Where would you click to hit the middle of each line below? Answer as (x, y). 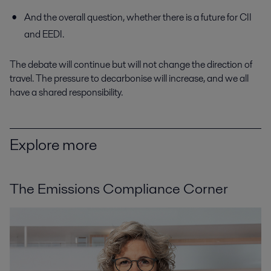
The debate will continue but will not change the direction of (131, 64)
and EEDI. (44, 34)
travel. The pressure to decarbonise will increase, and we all (129, 78)
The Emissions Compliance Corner (119, 189)
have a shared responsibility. (66, 92)
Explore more (53, 144)
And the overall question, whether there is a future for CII (138, 17)
